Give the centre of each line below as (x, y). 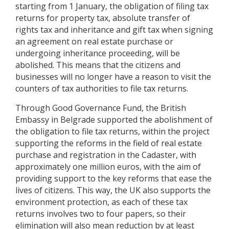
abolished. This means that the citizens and (98, 65)
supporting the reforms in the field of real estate (109, 143)
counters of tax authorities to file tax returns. (103, 89)
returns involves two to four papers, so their (101, 214)
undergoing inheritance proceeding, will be (98, 53)
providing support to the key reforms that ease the (113, 179)
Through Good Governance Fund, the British (101, 108)
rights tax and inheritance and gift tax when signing (114, 30)
